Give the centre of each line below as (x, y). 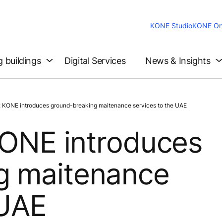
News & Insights (178, 60)
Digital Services (95, 60)
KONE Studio (171, 26)
